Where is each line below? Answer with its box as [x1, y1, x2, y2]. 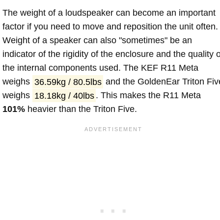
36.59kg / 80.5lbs [34, 77, 102, 87]
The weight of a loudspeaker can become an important [2, 8, 216, 18]
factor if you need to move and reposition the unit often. [2, 22, 218, 32]
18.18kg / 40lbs [34, 90, 94, 101]
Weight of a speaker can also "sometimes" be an [2, 35, 192, 46]
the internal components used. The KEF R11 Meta [2, 63, 198, 73]
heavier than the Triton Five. [25, 104, 137, 114]
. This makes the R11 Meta [96, 90, 201, 101]
